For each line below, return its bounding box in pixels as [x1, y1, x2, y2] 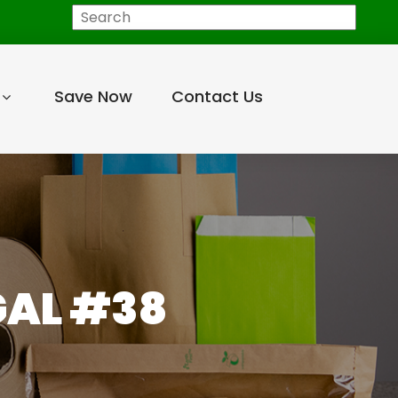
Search [36, 5, 85, 26]
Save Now [53, 85, 132, 107]
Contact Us [171, 85, 263, 107]
